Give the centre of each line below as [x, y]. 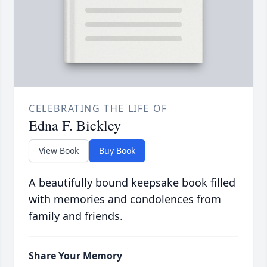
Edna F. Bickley [75, 125]
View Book [59, 151]
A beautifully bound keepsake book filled [132, 183]
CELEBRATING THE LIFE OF [98, 109]
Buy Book [117, 151]
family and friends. [76, 216]
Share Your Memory [75, 256]
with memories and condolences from [125, 199]
